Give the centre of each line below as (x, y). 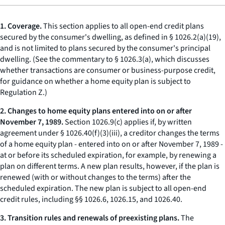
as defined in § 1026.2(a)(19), (172, 37)
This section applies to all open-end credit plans (123, 26)
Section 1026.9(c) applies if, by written (128, 122)
